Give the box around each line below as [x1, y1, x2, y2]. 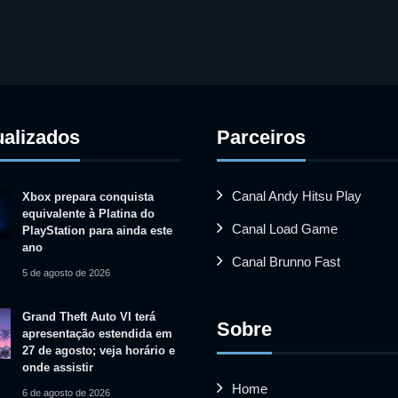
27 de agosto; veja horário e [21, 343, 175, 357]
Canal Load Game [232, 220, 338, 236]
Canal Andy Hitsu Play [232, 187, 362, 203]
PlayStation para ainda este [21, 223, 172, 237]
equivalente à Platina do [21, 206, 155, 220]
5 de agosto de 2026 [21, 267, 110, 278]
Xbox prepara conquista [21, 189, 154, 203]
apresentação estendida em [21, 326, 172, 340]
